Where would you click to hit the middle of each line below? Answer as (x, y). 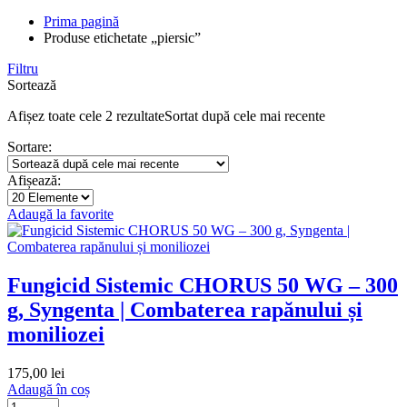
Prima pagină (81, 22)
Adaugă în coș (49, 390)
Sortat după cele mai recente (245, 116)
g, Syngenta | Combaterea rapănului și (185, 310)
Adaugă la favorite (60, 214)
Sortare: (30, 147)
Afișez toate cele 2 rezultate (86, 116)
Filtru (23, 69)
